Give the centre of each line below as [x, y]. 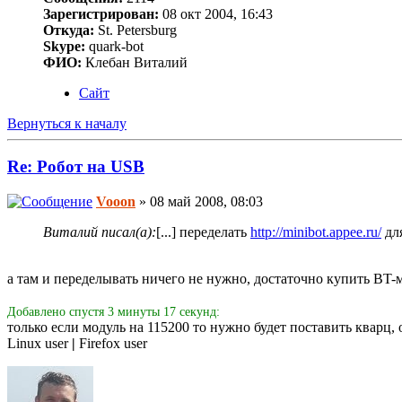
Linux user [39, 344]
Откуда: [69, 30]
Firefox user [111, 344]
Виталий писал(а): [100, 232]
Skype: [64, 46]
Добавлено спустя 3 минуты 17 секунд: [114, 312]
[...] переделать [203, 232]
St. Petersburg [135, 30]
